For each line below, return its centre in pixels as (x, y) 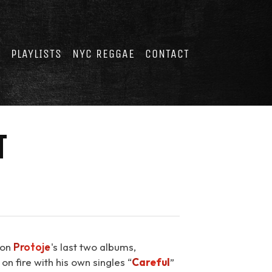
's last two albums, (94, 247)
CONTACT (167, 54)
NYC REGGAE (104, 54)
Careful (151, 262)
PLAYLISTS (36, 54)
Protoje (32, 247)
